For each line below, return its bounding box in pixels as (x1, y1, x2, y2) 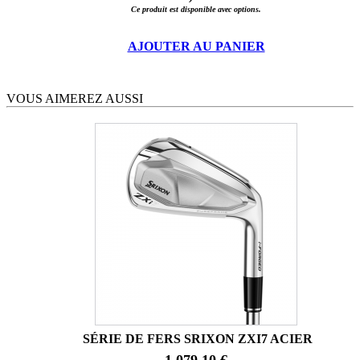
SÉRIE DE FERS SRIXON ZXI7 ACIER (83, 331, 313, 346)
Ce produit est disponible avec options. (131, 4, 261, 14)
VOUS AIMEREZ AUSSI (6, 91, 143, 105)
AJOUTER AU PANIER (127, 39, 265, 53)
